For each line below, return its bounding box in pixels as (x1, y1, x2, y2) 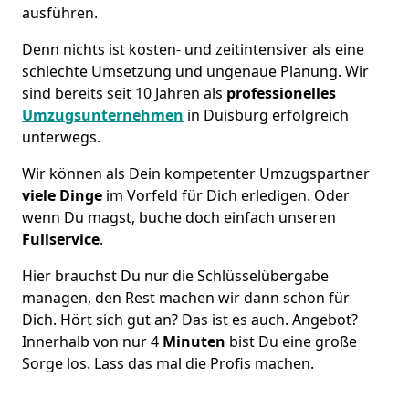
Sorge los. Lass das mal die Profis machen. (22, 352, 314, 373)
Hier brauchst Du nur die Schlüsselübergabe (22, 265, 329, 286)
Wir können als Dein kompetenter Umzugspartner (22, 163, 370, 184)
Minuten (163, 330, 229, 351)
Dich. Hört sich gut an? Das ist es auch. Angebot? (22, 309, 358, 330)
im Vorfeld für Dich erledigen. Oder (102, 184, 350, 205)
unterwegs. (22, 126, 100, 147)
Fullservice (22, 228, 100, 249)
